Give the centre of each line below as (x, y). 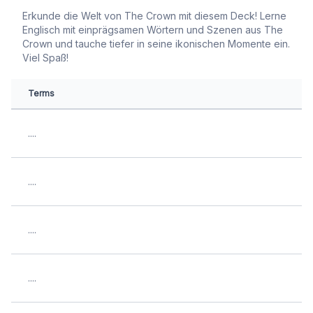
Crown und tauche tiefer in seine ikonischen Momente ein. (156, 44)
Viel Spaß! (45, 58)
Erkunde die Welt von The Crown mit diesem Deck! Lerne (154, 16)
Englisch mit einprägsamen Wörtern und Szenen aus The (153, 30)
